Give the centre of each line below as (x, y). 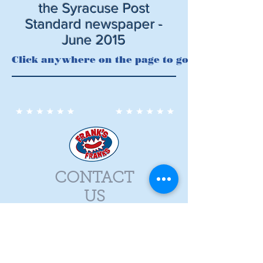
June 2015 (94, 40)
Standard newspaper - (94, 24)
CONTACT (94, 179)
